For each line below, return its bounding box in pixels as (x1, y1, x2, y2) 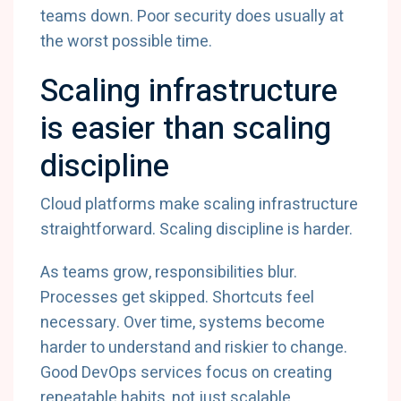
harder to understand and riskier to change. (40, 336, 347, 360)
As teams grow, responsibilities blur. (40, 260, 297, 285)
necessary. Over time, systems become (40, 311, 325, 335)
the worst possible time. (40, 30, 212, 54)
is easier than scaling (40, 106, 331, 152)
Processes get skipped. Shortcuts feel (40, 286, 314, 310)
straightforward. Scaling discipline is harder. (40, 218, 353, 242)
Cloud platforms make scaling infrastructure (40, 192, 358, 217)
